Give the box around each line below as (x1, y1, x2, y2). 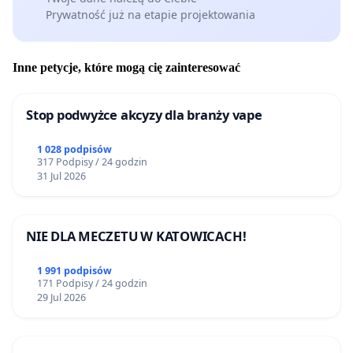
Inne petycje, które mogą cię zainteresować (13, 61, 240, 75)
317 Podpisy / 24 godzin (36, 155, 147, 169)
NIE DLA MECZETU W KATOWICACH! (26, 227, 247, 246)
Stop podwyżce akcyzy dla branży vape (26, 106, 262, 124)
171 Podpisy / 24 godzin (36, 277, 147, 291)
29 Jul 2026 (36, 291, 86, 305)
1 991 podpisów (36, 264, 112, 278)
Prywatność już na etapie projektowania (45, 7, 255, 23)
